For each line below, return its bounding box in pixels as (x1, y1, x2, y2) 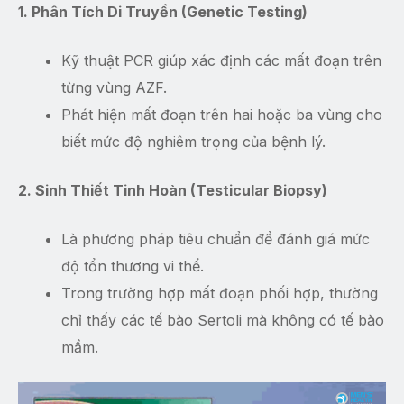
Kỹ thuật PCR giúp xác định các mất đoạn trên (61, 51, 381, 70)
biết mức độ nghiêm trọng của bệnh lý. (61, 133, 326, 151)
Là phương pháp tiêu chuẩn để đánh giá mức (61, 230, 370, 249)
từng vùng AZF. (61, 78, 167, 97)
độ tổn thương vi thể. (61, 257, 204, 276)
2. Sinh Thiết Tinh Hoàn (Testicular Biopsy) (18, 181, 327, 200)
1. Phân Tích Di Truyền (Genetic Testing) (18, 3, 308, 22)
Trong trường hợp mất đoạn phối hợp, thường (61, 284, 378, 303)
